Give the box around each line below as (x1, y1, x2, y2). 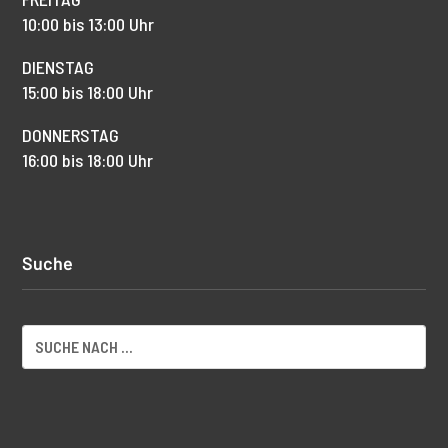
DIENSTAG (22, 55, 95, 78)
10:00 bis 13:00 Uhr (22, 12, 155, 35)
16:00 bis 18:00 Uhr (22, 148, 154, 171)
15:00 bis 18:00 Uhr (22, 80, 154, 103)
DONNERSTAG (22, 123, 120, 146)
